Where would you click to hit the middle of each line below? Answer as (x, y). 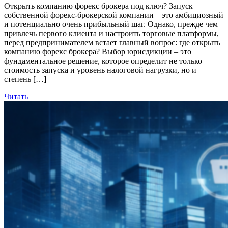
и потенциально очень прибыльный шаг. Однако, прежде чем (111, 24)
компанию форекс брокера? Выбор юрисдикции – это (98, 52)
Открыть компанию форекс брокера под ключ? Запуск (98, 6)
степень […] (25, 79)
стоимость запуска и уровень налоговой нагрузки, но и (100, 70)
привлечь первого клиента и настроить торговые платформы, (111, 34)
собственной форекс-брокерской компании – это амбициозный (114, 15)
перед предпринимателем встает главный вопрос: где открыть (112, 43)
